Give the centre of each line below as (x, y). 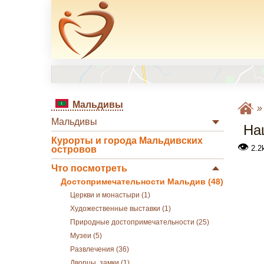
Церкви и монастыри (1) (110, 195)
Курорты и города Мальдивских (127, 141)
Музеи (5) (86, 236)
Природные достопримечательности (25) (140, 222)
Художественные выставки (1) (121, 209)
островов (74, 149)
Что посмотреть (89, 168)
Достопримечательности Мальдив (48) (142, 182)
